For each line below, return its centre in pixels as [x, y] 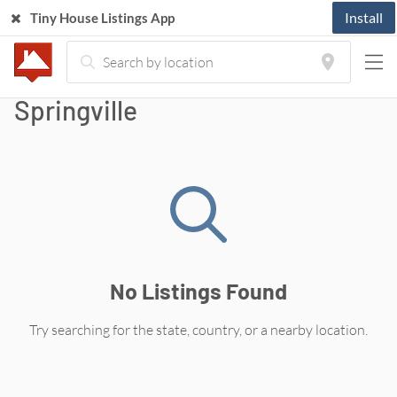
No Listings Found [198, 291]
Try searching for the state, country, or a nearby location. [198, 330]
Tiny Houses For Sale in [148, 78]
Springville [76, 110]
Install [364, 17]
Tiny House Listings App [102, 18]
